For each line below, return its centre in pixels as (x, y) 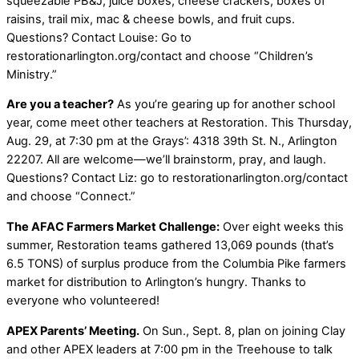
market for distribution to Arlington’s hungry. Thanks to (156, 282)
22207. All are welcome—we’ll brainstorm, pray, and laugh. (166, 160)
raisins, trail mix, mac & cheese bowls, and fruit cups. (151, 19)
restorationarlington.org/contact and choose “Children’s (160, 56)
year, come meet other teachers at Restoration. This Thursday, (179, 123)
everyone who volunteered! (83, 300)
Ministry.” (32, 74)
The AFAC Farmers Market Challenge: (113, 226)
